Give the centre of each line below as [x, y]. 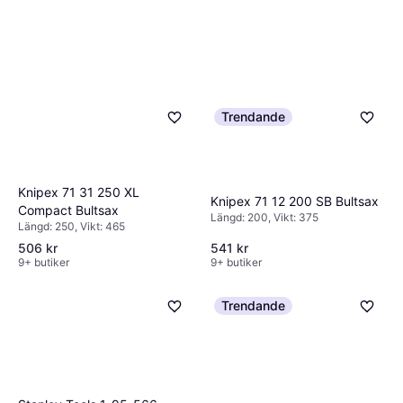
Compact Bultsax [68, 210]
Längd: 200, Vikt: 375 [264, 217]
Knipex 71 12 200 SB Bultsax [295, 201]
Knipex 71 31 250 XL [79, 192]
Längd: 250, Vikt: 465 [72, 226]
